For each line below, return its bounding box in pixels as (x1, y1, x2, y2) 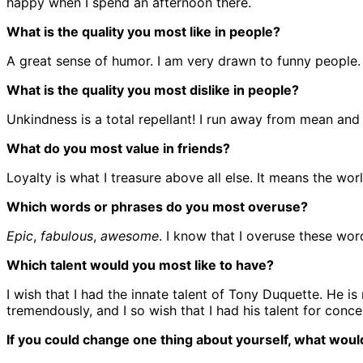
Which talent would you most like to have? (6, 257, 274, 274)
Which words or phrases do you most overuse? (6, 199, 308, 216)
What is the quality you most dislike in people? (6, 82, 299, 99)
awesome (100, 228, 159, 245)
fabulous (41, 228, 93, 245)
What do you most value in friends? (6, 140, 230, 157)
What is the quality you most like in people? (6, 23, 280, 41)
